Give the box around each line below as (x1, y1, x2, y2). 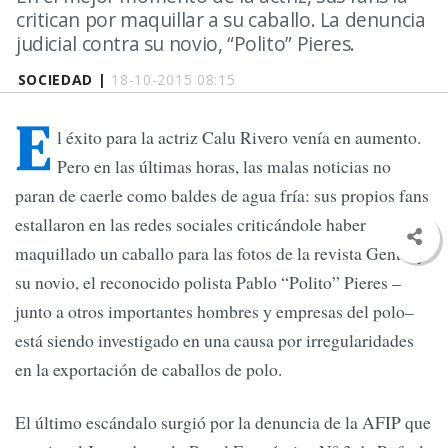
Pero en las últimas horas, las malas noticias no (57, 154, 391, 179)
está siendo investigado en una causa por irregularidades (15, 328, 414, 353)
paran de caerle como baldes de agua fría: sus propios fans (15, 183, 429, 208)
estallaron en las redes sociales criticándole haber (15, 212, 366, 237)
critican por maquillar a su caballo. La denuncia (16, 6, 426, 33)
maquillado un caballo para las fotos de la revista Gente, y (15, 241, 426, 266)
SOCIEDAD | (17, 70, 112, 89)
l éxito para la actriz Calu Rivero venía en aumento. (57, 125, 421, 150)
